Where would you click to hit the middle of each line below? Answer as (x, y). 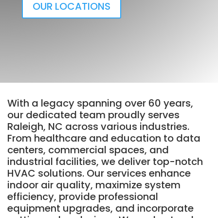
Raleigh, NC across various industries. (98, 126)
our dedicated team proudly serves (93, 115)
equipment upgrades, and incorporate (100, 208)
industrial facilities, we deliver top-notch (105, 161)
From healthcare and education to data (104, 138)
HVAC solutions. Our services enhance (99, 173)
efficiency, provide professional (83, 196)
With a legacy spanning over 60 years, (100, 103)
